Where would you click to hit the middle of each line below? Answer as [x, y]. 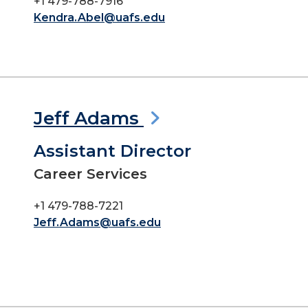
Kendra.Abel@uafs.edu [99, 18]
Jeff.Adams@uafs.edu [97, 222]
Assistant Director [112, 151]
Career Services [90, 174]
